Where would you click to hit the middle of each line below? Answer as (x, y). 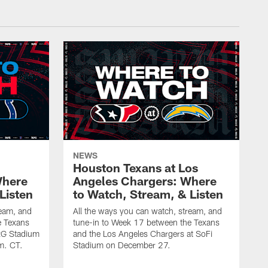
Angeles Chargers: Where (145, 181)
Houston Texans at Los (135, 168)
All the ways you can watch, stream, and (147, 211)
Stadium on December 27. (122, 245)
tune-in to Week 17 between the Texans (146, 223)
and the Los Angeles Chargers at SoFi (143, 234)
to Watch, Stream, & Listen (148, 194)
